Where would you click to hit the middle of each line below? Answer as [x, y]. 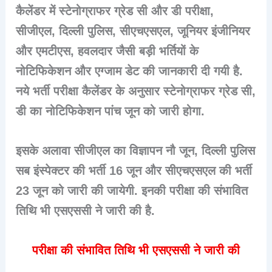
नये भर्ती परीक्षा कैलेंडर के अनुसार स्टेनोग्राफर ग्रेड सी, [136, 91]
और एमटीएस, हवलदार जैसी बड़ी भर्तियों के [107, 51]
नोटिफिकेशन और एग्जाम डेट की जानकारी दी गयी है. [130, 71]
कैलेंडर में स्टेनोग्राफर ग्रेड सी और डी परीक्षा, [115, 11]
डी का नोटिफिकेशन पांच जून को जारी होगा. [110, 111]
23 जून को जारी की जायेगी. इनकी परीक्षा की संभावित [132, 190]
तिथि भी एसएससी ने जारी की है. [86, 210]
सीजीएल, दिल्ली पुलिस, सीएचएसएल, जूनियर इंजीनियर [133, 31]
